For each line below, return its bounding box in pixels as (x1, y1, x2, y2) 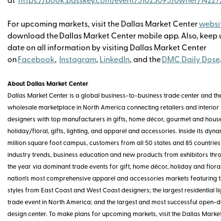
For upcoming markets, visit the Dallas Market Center (7, 20, 198, 29)
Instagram (59, 56, 96, 64)
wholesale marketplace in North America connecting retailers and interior (7, 104, 219, 111)
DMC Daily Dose (162, 56, 220, 64)
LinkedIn (100, 56, 130, 64)
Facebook (18, 56, 55, 64)
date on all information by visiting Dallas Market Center (7, 44, 207, 52)
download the (7, 32, 58, 40)
